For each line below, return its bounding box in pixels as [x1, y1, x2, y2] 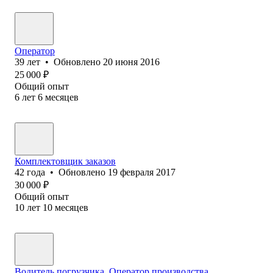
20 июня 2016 [103, 56, 160, 67]
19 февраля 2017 [108, 166, 175, 177]
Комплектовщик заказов [15, 155, 116, 166]
